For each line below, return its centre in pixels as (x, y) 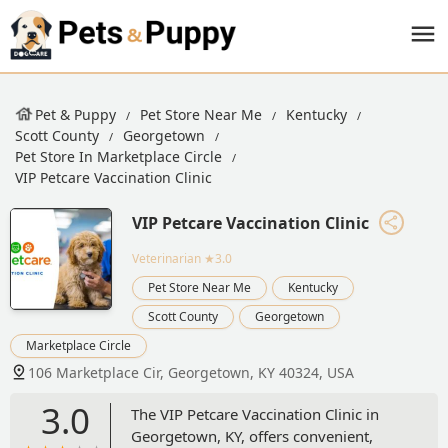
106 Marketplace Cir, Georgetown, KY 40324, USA (191, 372)
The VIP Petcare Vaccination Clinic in (255, 413)
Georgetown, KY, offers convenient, (252, 435)
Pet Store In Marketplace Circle (118, 156)
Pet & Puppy (75, 114)
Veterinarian (166, 258)
